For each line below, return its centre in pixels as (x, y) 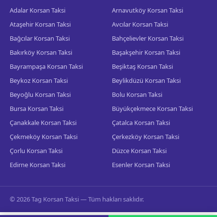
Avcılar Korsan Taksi (140, 24)
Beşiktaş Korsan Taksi (142, 66)
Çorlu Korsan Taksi (36, 151)
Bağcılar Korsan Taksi (40, 38)
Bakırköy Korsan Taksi (41, 52)
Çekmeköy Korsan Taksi (44, 137)
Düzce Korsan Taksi (139, 151)
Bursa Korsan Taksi (37, 108)
